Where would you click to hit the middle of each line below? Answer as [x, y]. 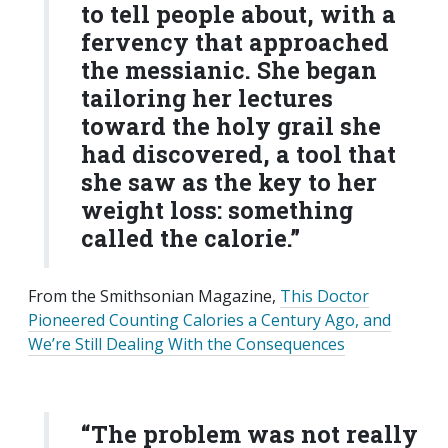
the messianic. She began [229, 70]
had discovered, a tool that [238, 154]
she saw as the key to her [229, 182]
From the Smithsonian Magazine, [154, 296]
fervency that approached [235, 42]
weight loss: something [217, 210]
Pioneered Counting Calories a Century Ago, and [209, 320]
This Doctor [324, 296]
